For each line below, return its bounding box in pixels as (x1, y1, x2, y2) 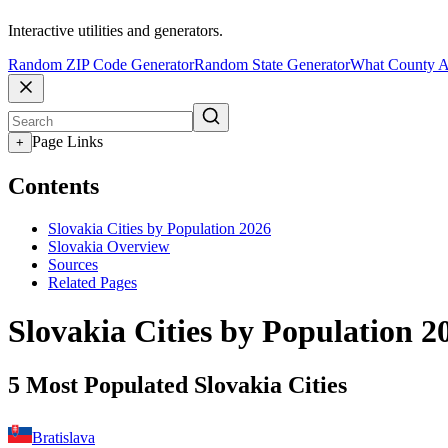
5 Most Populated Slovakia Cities (8, 371, 347, 398)
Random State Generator (194, 56, 350, 74)
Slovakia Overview (48, 237, 170, 255)
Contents (8, 173, 99, 200)
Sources (48, 255, 98, 273)
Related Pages (48, 273, 137, 291)
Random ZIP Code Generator (8, 56, 194, 74)
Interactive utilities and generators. (8, 22, 223, 40)
